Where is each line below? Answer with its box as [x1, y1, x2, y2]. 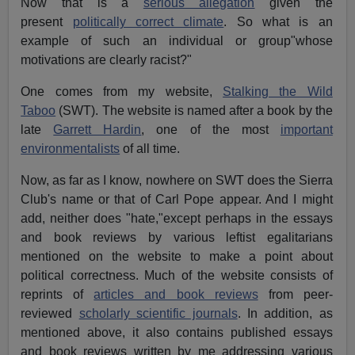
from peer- [258, 288, 333, 302]
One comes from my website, [21, 85, 223, 99]
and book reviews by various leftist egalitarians [21, 231, 333, 245]
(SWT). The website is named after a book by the [55, 104, 333, 118]
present [21, 15, 73, 29]
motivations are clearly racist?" [21, 53, 193, 67]
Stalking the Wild [223, 85, 333, 99]
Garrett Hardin [53, 123, 142, 137]
